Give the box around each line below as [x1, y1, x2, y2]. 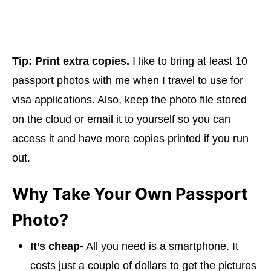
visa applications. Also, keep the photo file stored [12, 94, 247, 106]
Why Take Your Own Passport [12, 184, 247, 204]
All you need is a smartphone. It [83, 240, 238, 252]
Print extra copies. [35, 55, 129, 67]
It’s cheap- [30, 240, 83, 252]
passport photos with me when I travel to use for [12, 74, 243, 87]
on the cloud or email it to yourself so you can [12, 113, 230, 125]
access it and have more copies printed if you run [12, 132, 249, 145]
